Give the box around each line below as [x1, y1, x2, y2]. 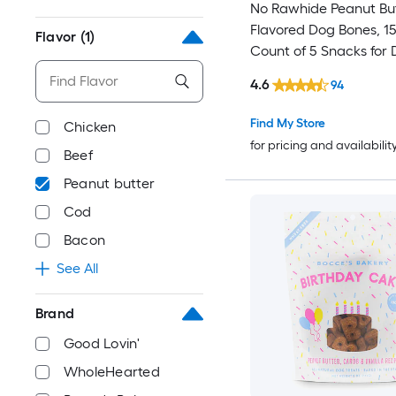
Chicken [64, 118, 117, 135]
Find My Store [249, 115, 325, 131]
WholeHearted [64, 363, 160, 380]
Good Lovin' [64, 335, 141, 352]
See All [57, 260, 98, 277]
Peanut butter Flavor [249, 64, 381, 81]
